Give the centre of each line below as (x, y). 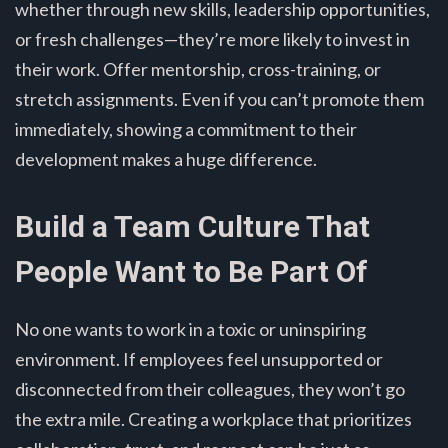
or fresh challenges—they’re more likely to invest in (212, 38)
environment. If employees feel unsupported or (199, 358)
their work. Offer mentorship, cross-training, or (198, 68)
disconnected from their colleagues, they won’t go (210, 388)
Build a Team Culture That (192, 226)
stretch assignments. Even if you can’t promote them (219, 98)
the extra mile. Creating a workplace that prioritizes (213, 418)
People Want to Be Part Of (191, 271)
